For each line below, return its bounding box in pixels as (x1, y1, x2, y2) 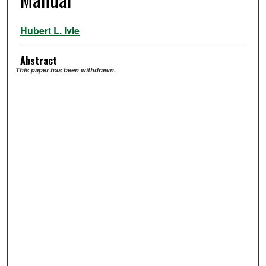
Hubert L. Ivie (20, 24, 80, 38)
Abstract (20, 53, 57, 68)
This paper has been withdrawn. (15, 65, 116, 75)
